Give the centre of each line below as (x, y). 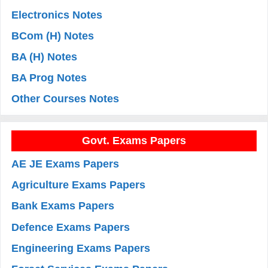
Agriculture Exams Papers (79, 185)
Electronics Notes (57, 15)
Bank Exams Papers (63, 206)
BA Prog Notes (49, 78)
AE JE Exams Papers (66, 164)
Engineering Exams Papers (81, 248)
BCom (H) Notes (53, 36)
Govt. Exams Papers (134, 140)
